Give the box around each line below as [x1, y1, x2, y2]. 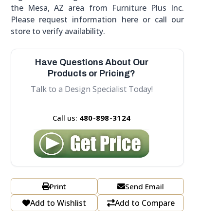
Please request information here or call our [11, 14, 184, 25]
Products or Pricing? [48, 69, 135, 79]
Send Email [125, 181, 164, 191]
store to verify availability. [11, 26, 105, 37]
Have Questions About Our [35, 57, 148, 68]
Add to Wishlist [30, 198, 86, 209]
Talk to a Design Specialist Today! [30, 84, 153, 95]
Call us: [52, 113, 79, 123]
